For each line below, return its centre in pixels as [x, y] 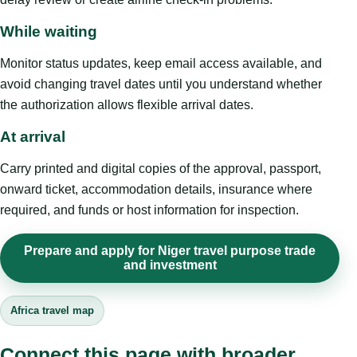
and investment [170, 265]
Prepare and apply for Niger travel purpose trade [170, 250]
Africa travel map [52, 310]
